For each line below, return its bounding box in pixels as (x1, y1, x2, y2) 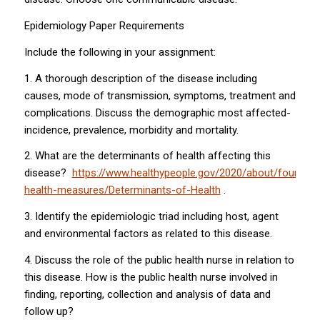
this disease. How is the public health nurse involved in (24, 270, 278, 284)
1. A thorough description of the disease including (24, 71, 257, 85)
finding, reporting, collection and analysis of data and (24, 287, 271, 301)
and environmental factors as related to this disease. (24, 227, 272, 240)
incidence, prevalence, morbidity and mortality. (24, 123, 239, 136)
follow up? (24, 304, 74, 318)
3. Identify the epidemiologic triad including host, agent (24, 210, 279, 223)
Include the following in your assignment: (24, 45, 216, 59)
